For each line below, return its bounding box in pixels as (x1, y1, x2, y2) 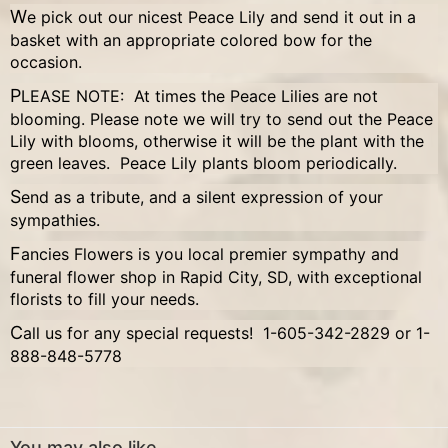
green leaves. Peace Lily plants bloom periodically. (10, 153, 407, 173)
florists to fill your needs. (10, 289, 199, 309)
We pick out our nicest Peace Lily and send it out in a (10, 6, 27, 27)
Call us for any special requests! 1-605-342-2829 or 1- (10, 322, 23, 343)
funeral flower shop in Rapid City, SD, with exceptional (10, 267, 422, 287)
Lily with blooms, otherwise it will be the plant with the (10, 131, 424, 151)
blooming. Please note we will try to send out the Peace (10, 109, 433, 129)
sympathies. (10, 210, 100, 230)
